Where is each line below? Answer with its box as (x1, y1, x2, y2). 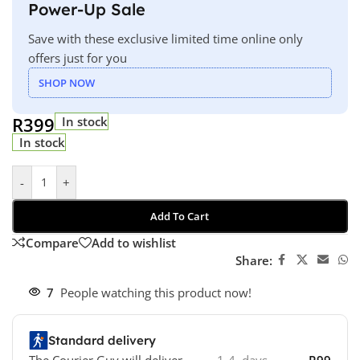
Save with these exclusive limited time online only (28, 31, 303, 47)
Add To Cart (150, 209, 210, 224)
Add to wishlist (92, 234, 176, 251)
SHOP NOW (39, 76, 95, 91)
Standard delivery (48, 333, 156, 349)
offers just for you (28, 50, 127, 67)
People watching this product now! (60, 284, 252, 301)
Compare (26, 234, 79, 251)
